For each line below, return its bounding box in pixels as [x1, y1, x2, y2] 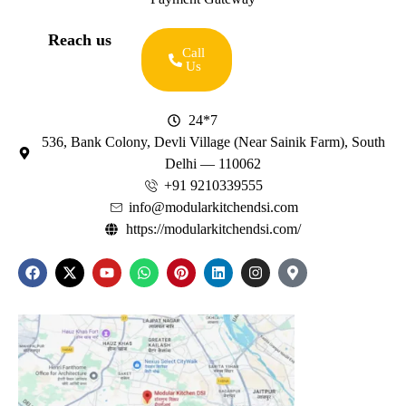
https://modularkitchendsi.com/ [125, 221, 301, 237]
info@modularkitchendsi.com [128, 199, 298, 216]
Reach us [47, 31, 111, 50]
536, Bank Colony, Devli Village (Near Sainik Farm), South [41, 134, 385, 150]
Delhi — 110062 [165, 156, 262, 172]
